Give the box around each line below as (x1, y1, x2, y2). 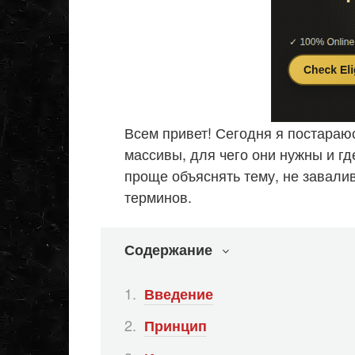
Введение (144, 283, 213, 304)
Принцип (144, 315, 207, 337)
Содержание (124, 239, 212, 260)
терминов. (124, 186, 192, 207)
